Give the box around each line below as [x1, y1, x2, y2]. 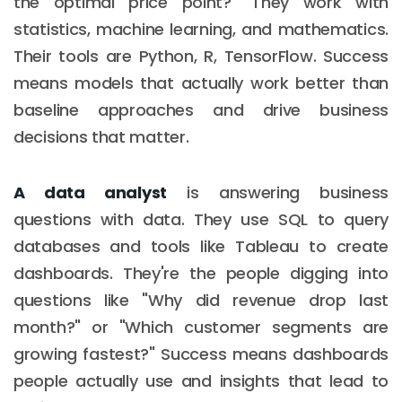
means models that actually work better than [13, 71, 389, 94]
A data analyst [13, 180, 167, 204]
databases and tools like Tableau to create [13, 234, 389, 258]
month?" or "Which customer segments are [13, 315, 389, 338]
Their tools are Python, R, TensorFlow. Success [13, 44, 389, 67]
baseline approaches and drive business [13, 98, 389, 121]
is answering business [166, 180, 389, 204]
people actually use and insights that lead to [13, 369, 389, 392]
